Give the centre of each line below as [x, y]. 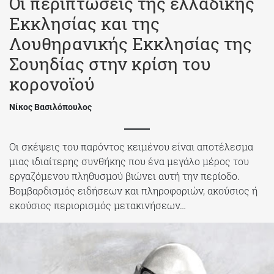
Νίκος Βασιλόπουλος [50, 107]
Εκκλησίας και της [84, 24]
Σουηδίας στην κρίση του [110, 64]
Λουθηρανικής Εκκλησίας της [131, 44]
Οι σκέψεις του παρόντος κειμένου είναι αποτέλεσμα [131, 146]
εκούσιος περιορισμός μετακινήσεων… [98, 205]
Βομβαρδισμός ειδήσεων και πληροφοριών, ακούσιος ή [133, 191]
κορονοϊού [52, 84]
